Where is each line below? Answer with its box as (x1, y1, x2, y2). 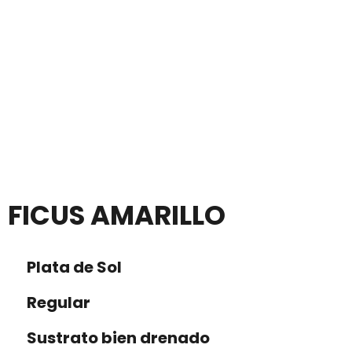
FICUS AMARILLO (8, 196, 225, 234)
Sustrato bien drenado (24, 327, 210, 349)
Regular (24, 291, 90, 313)
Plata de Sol (24, 256, 122, 278)
